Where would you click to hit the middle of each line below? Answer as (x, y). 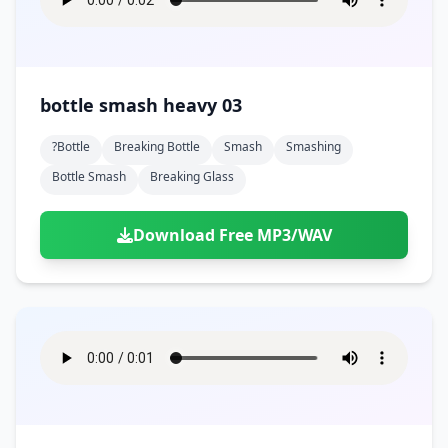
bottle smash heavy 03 (141, 105)
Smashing (313, 146)
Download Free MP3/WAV (232, 235)
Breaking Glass (192, 176)
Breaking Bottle (157, 146)
